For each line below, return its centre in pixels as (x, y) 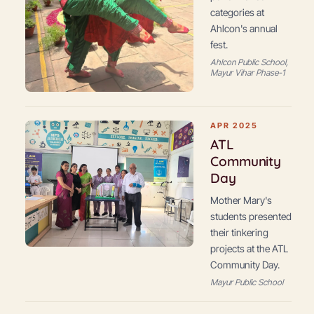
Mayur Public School (247, 282)
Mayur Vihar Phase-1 (247, 73)
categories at (237, 12)
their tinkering (239, 232)
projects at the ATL (249, 248)
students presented (251, 216)
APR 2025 (234, 125)
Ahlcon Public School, (249, 62)
